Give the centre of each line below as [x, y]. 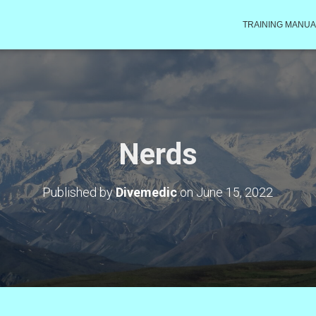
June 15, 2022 [235, 192]
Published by [79, 192]
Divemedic [147, 192]
